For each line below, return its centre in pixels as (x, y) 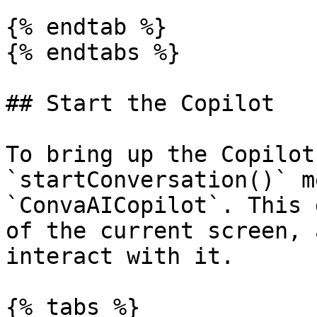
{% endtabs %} (93, 52)
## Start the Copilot (140, 103)
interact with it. (120, 256)
